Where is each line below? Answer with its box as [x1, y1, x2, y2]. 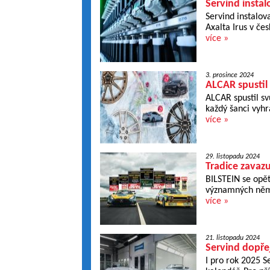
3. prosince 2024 [205, 72, 254, 79]
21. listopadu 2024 [205, 234, 260, 242]
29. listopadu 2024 [205, 153, 260, 160]
